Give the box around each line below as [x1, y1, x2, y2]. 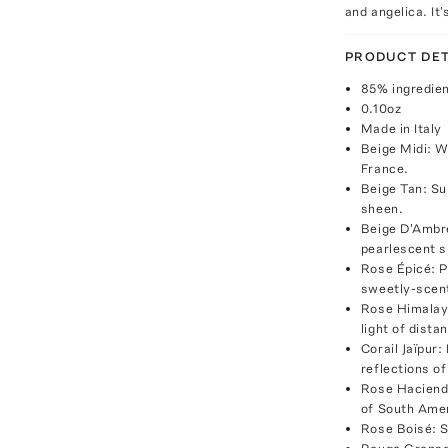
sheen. [360, 201, 404, 216]
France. [360, 161, 409, 176]
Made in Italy [360, 121, 442, 136]
